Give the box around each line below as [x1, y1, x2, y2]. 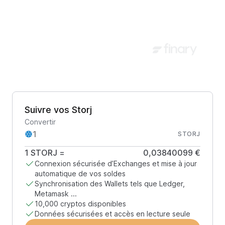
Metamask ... [35, 189, 77, 198]
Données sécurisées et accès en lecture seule [35, 209, 190, 218]
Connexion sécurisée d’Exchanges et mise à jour [35, 159, 197, 168]
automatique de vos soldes [35, 169, 126, 178]
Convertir [25, 118, 56, 126]
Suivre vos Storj [25, 104, 92, 115]
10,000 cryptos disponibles [35, 199, 126, 208]
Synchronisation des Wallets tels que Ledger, [35, 179, 185, 188]
